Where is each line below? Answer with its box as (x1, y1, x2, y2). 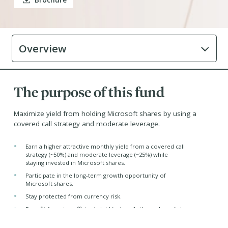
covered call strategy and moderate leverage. (14, 119, 160, 128)
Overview (19, 41, 67, 55)
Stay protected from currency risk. (25, 192, 122, 200)
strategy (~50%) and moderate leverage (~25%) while (25, 151, 168, 158)
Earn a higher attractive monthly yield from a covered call (25, 142, 185, 150)
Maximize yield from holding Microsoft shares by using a (14, 109, 196, 118)
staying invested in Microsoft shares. (25, 159, 125, 166)
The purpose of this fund (14, 82, 164, 100)
